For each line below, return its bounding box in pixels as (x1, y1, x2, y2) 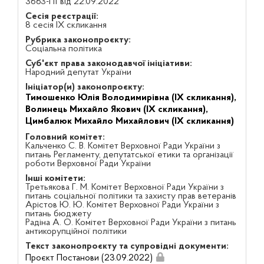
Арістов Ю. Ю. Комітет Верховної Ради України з (25, 200, 219, 210)
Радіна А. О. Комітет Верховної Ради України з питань (25, 218, 236, 227)
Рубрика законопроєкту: (25, 35, 131, 45)
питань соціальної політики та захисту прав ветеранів (25, 192, 236, 201)
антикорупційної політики (25, 227, 127, 236)
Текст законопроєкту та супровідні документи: (25, 242, 229, 251)
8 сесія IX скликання (25, 21, 107, 30)
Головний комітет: (25, 133, 105, 142)
